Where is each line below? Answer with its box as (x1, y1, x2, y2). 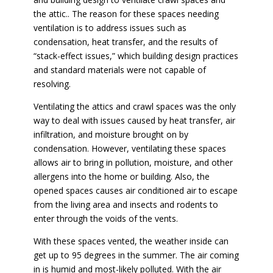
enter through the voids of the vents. (33, 213, 178, 224)
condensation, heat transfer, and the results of (33, 36, 218, 48)
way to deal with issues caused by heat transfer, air (33, 115, 235, 126)
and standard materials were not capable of (33, 64, 206, 76)
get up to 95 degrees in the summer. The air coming (33, 249, 239, 261)
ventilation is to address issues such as (33, 22, 186, 34)
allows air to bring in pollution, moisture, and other (33, 157, 233, 168)
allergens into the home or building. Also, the (33, 171, 210, 182)
